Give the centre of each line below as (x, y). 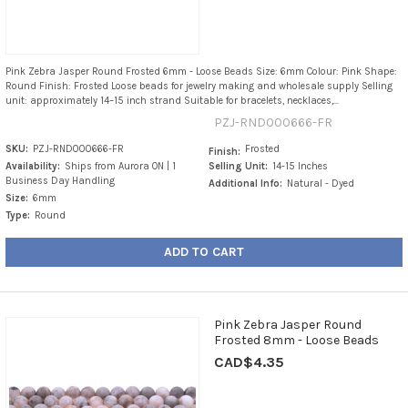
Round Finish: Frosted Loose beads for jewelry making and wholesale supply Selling (199, 86)
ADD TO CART (204, 251)
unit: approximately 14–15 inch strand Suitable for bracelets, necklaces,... (172, 100)
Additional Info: (246, 183)
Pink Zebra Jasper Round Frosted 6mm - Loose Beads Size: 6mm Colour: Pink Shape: (201, 71)
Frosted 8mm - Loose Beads (296, 340)
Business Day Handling (60, 180)
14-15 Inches (301, 166)
